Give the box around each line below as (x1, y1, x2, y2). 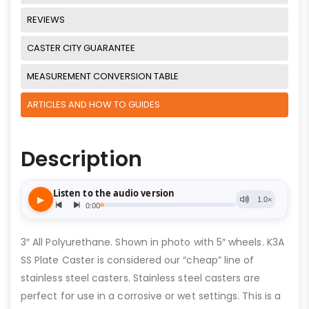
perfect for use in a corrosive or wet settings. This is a (21, 289, 281, 303)
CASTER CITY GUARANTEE (27, 41, 135, 55)
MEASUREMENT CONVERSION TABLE (27, 70, 179, 83)
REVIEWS (27, 13, 65, 27)
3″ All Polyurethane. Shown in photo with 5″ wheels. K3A (21, 235, 284, 250)
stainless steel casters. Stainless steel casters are (21, 271, 260, 286)
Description (21, 145, 142, 175)
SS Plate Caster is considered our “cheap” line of (21, 253, 255, 268)
